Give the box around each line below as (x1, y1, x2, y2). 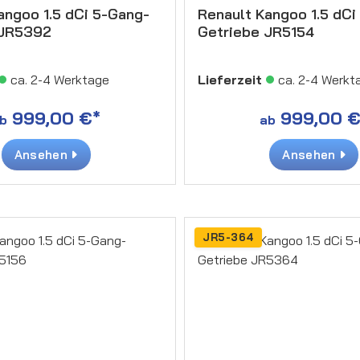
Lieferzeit (198, 71, 262, 88)
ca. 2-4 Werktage (10, 71, 109, 88)
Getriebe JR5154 (198, 22, 314, 41)
